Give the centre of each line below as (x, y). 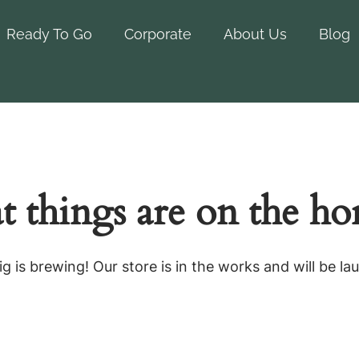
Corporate (158, 34)
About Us (256, 34)
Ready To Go (50, 34)
